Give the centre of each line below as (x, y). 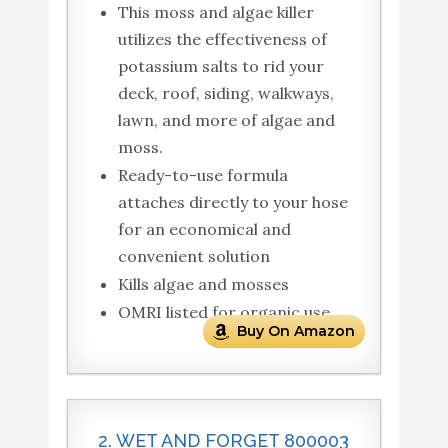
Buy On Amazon (296, 331)
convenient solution (193, 256)
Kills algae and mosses (203, 284)
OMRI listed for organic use (223, 312)
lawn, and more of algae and (226, 120)
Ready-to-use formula (202, 175)
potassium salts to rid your (220, 66)
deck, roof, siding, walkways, (225, 93)
